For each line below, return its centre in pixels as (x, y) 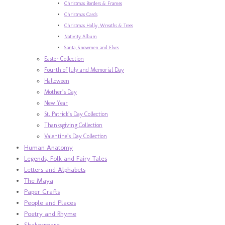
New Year (56, 103)
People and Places (50, 202)
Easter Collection (64, 59)
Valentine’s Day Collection (76, 136)
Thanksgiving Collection (73, 125)
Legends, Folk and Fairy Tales (66, 158)
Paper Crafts (42, 191)
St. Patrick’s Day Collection (76, 114)
